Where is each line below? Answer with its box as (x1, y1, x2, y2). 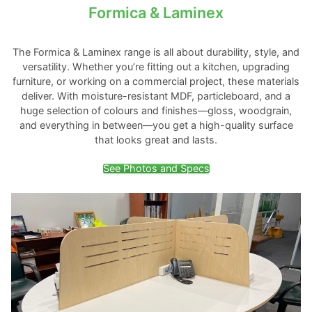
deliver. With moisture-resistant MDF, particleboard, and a (22, 90, 290, 102)
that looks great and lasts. (95, 134, 217, 146)
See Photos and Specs (102, 162, 210, 175)
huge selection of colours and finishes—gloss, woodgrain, (20, 104, 292, 117)
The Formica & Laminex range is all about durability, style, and (13, 46, 299, 58)
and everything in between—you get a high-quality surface (19, 119, 293, 132)
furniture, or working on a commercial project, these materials (13, 75, 299, 88)
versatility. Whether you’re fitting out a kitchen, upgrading (22, 61, 290, 73)
